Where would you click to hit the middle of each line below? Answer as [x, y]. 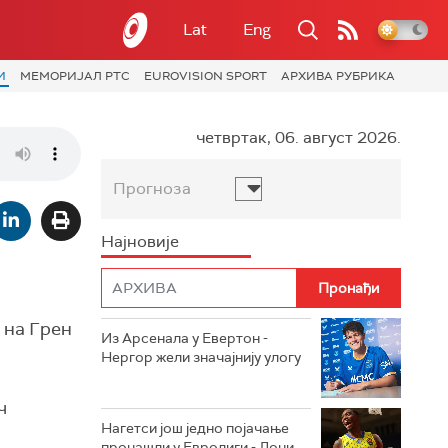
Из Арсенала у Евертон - [184, 337]
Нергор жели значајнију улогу [201, 356]
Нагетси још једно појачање [195, 427]
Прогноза [152, 188]
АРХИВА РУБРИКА [338, 76]
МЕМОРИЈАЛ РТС [75, 76]
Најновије [140, 241]
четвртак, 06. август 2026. [298, 137]
